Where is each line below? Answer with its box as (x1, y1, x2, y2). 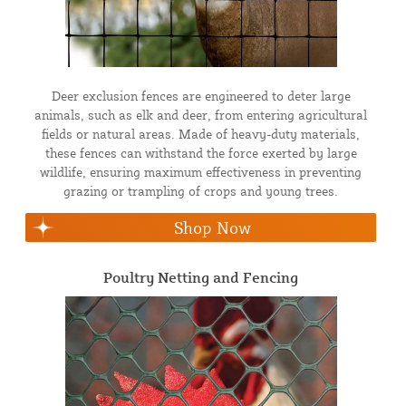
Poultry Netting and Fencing (103, 267, 298, 286)
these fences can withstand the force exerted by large (44, 144, 357, 160)
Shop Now (173, 217, 251, 237)
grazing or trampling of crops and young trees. (63, 182, 338, 198)
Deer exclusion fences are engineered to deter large (51, 87, 351, 103)
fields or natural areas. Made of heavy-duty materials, (42, 125, 360, 141)
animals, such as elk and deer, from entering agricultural (34, 106, 367, 122)
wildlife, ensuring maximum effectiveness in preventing (40, 163, 362, 179)
